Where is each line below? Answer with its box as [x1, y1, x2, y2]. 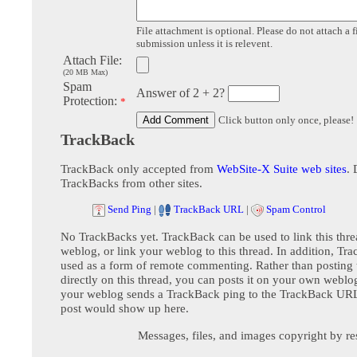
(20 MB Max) [63, 68, 108, 77]
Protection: [63, 94, 120, 108]
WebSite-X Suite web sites [217, 162, 347, 176]
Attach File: [63, 53, 122, 68]
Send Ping [108, 203, 151, 216]
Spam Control [266, 203, 326, 216]
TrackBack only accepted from [61, 162, 217, 176]
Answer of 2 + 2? [136, 86, 228, 100]
